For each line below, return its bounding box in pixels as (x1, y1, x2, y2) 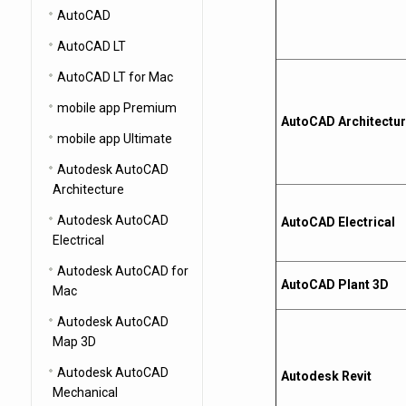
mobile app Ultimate (56, 131, 172, 146)
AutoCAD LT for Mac (56, 70, 173, 84)
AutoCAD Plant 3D (280, 277, 389, 292)
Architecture (52, 182, 124, 197)
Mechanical (52, 385, 118, 400)
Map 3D (52, 334, 96, 349)
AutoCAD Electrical (280, 215, 395, 229)
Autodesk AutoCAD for (56, 264, 188, 278)
